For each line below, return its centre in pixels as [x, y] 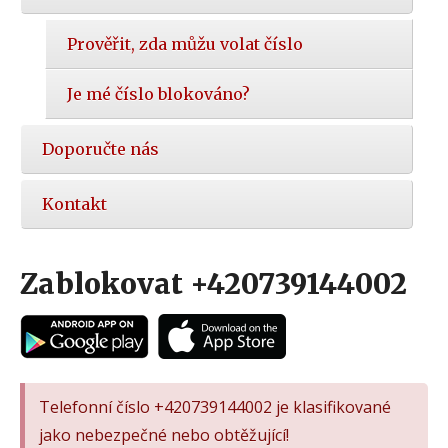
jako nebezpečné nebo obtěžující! [164, 434]
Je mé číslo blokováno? [158, 94]
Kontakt [74, 204]
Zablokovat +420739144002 [213, 284]
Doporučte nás [100, 149]
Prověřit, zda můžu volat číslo [185, 44]
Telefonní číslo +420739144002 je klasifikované [215, 406]
